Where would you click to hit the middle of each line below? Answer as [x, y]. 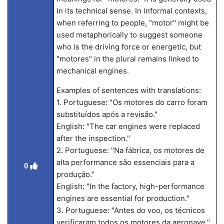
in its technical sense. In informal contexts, [131, 11]
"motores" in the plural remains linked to [127, 59]
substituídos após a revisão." [107, 114]
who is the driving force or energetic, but [128, 47]
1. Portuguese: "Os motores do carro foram [132, 102]
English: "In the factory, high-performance [130, 186]
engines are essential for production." [123, 198]
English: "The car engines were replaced [128, 126]
